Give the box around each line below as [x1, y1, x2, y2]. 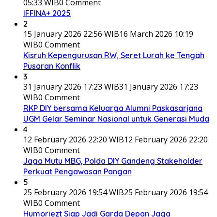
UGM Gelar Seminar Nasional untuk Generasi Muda [23, 114, 209, 124]
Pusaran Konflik [23, 61, 80, 71]
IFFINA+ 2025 [23, 8, 71, 18]
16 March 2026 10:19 [119, 29, 193, 39]
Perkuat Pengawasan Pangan [23, 167, 132, 176]
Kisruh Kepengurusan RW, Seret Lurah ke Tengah [23, 50, 204, 60]
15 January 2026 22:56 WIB [23, 29, 119, 39]
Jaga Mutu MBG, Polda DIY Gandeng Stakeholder [23, 156, 202, 166]
